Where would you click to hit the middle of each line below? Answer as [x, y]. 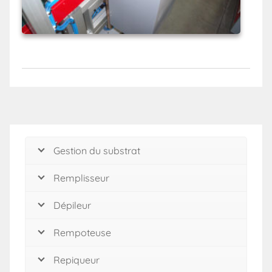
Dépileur [72, 205]
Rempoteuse [82, 233]
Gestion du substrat [97, 151]
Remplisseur [81, 178]
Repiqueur [76, 260]
